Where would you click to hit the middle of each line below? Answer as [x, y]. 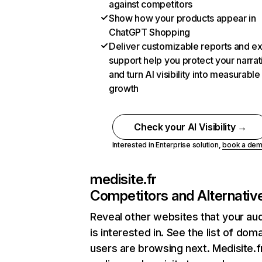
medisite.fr [123, 179]
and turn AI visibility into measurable [185, 74]
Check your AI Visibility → [190, 127]
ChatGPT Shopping [149, 32]
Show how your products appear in [182, 18]
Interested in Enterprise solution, [167, 145]
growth [124, 88]
